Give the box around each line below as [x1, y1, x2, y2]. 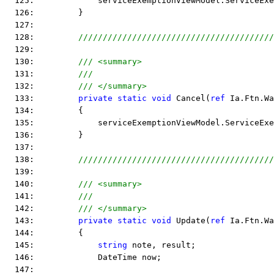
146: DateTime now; [5, 253, 161, 262]
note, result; [127, 240, 196, 250]
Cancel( [171, 94, 210, 103]
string [98, 240, 127, 250]
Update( [171, 216, 210, 225]
